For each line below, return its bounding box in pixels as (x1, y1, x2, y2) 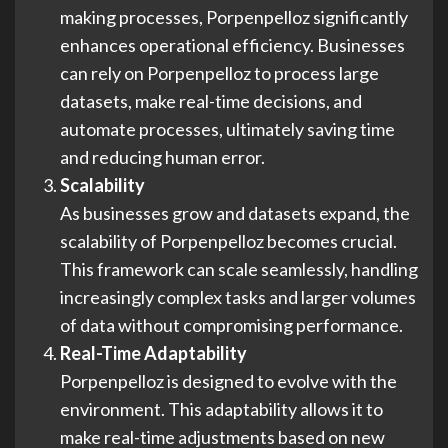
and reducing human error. (60, 145, 265, 168)
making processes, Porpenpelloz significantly (60, 5, 408, 28)
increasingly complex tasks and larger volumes (60, 285, 416, 308)
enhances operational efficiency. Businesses (60, 33, 405, 56)
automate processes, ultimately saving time (60, 117, 395, 140)
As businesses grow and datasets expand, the (60, 201, 410, 224)
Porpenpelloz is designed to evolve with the (60, 369, 397, 392)
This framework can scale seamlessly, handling (60, 257, 418, 280)
